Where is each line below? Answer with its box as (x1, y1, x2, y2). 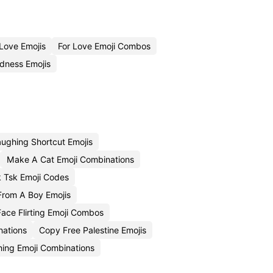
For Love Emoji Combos (58, 41, 151, 51)
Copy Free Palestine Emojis (39, 225, 146, 235)
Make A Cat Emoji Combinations (7, 154, 134, 165)
